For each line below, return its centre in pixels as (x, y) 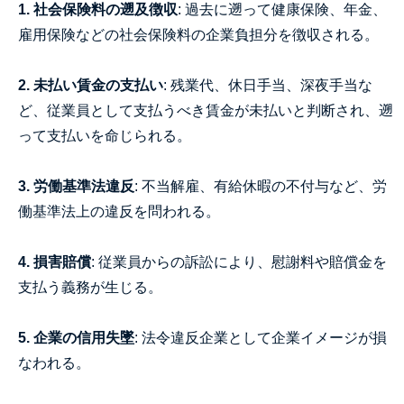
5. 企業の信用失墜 (76, 338)
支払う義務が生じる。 (90, 287)
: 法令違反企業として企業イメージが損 (261, 338)
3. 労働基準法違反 (76, 186)
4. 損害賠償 (55, 262)
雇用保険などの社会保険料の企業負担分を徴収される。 (198, 35)
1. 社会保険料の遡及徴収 (98, 9)
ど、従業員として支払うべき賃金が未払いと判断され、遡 (206, 110)
